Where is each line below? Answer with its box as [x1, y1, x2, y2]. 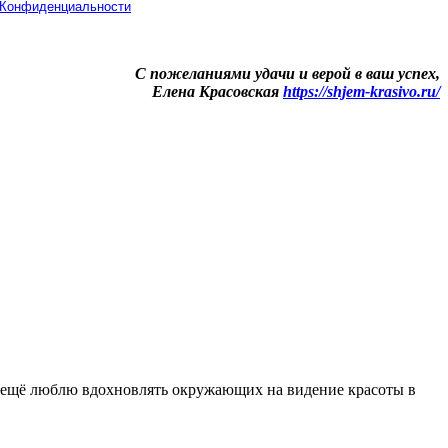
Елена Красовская [152, 82, 283, 100]
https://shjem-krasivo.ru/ [283, 82, 440, 100]
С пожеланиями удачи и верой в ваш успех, [135, 64, 440, 82]
